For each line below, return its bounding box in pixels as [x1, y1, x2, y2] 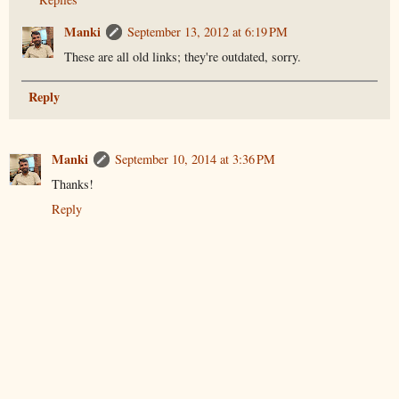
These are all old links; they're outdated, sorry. [64, 48, 302, 66]
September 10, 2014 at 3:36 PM [115, 151, 275, 168]
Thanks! [52, 175, 94, 193]
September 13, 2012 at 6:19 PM [127, 23, 289, 41]
